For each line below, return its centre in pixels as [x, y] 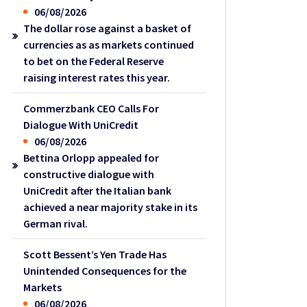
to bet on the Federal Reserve [94, 61]
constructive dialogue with [89, 174]
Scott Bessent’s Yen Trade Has [95, 254]
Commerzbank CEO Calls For [91, 108]
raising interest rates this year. [97, 77]
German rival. [56, 223]
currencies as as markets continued [109, 44]
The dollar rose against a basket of [108, 28]
